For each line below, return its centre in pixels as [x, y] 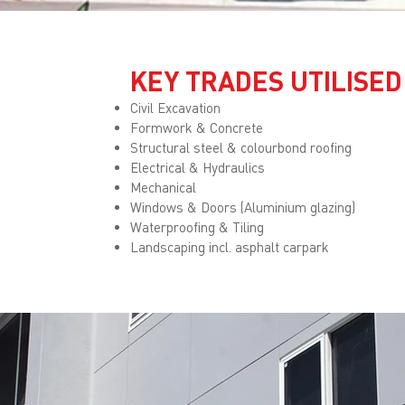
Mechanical [163, 187]
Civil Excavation [175, 108]
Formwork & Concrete [197, 127]
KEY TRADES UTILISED [266, 80]
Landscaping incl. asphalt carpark [230, 247]
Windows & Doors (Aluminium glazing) [243, 207]
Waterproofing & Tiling [197, 227]
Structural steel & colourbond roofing [241, 147]
